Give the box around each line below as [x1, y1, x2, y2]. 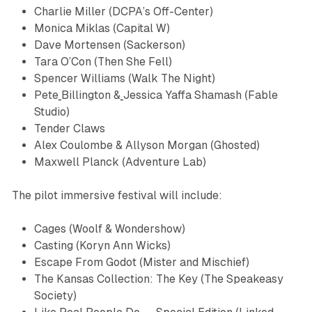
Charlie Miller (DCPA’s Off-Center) [33, 5, 213, 19]
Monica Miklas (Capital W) [33, 22, 170, 36]
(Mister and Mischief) [136, 256, 249, 270]
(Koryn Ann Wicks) [72, 239, 171, 253]
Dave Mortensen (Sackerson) [33, 38, 185, 52]
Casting [33, 239, 73, 253]
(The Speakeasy [197, 272, 283, 286]
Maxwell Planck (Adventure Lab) [33, 155, 206, 169]
